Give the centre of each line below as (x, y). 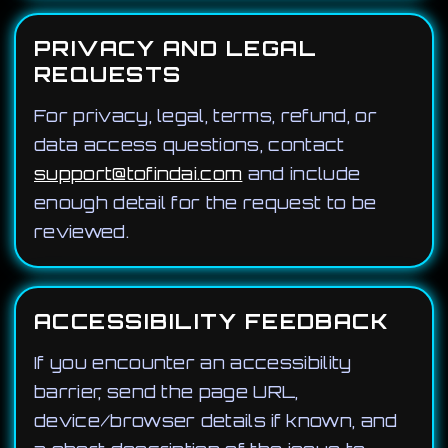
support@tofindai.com (138, 173)
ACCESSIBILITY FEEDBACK (212, 321)
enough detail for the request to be (205, 202)
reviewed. (81, 231)
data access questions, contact (189, 144)
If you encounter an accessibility (193, 362)
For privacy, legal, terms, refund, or (205, 115)
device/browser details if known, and (216, 420)
